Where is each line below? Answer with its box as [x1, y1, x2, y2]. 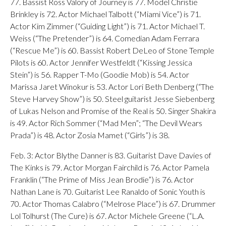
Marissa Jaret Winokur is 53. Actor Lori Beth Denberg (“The [10, 82, 214, 91]
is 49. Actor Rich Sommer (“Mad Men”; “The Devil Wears [10, 118, 202, 128]
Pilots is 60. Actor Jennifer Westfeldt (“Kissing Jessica [10, 58, 192, 67]
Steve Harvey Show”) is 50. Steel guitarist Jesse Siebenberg [10, 94, 214, 103]
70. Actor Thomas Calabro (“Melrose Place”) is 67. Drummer [10, 199, 215, 208]
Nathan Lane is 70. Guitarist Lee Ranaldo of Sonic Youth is [10, 187, 205, 196]
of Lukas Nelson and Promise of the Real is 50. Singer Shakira [10, 106, 216, 116]
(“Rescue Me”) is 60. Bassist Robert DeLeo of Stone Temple [10, 45, 214, 55]
